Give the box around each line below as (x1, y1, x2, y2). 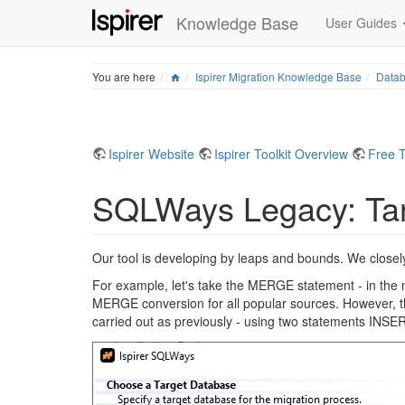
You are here (92, 69, 155, 84)
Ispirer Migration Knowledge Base (194, 69, 362, 84)
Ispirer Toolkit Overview (214, 144, 348, 163)
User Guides (325, 14, 400, 32)
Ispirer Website (108, 144, 194, 163)
